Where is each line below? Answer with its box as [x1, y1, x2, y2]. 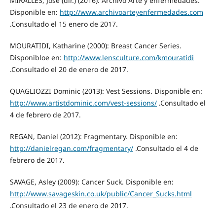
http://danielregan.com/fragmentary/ [9, 144, 133, 153]
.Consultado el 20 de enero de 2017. [9, 65, 128, 74]
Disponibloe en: [9, 53, 64, 63]
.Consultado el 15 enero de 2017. [9, 19, 118, 29]
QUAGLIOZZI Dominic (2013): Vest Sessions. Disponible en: [9, 86, 202, 96]
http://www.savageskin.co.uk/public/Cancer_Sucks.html [9, 189, 192, 199]
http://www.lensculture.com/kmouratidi [63, 53, 194, 63]
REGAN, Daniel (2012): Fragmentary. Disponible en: [9, 132, 178, 142]
